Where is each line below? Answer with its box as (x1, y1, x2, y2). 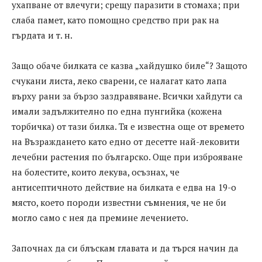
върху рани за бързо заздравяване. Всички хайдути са (12, 89, 243, 102)
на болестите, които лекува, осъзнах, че (12, 166, 180, 178)
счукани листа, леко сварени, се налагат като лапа (12, 74, 227, 87)
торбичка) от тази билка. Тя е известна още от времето (12, 120, 244, 132)
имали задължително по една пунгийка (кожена (12, 105, 222, 117)
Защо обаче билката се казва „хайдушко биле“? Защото (12, 59, 247, 71)
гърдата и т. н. (12, 29, 73, 41)
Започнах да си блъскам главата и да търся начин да (12, 242, 239, 254)
